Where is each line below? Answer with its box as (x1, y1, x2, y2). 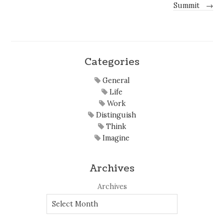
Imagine (100, 133, 129, 142)
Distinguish (94, 110, 136, 119)
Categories (84, 55, 139, 69)
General (100, 75, 129, 85)
